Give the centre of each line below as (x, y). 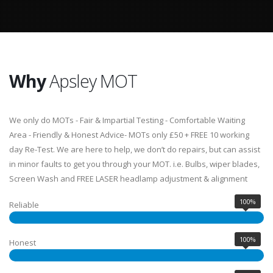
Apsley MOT (91, 81)
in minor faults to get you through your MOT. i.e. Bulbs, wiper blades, (134, 164)
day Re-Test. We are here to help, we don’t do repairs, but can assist (135, 149)
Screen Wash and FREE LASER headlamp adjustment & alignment (128, 179)
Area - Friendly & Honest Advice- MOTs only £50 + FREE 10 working (129, 135)
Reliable (24, 205)
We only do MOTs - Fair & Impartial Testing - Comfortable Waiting (127, 120)
